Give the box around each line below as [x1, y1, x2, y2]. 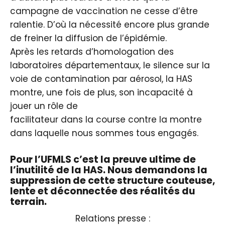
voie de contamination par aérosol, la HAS [10, 72, 192, 85]
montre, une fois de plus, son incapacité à [10, 86, 193, 98]
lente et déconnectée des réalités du [10, 184, 195, 198]
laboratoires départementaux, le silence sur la [10, 59, 210, 71]
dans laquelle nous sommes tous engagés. [10, 127, 198, 139]
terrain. [10, 195, 47, 208]
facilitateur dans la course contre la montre [10, 113, 202, 126]
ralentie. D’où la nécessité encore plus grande [10, 18, 209, 31]
